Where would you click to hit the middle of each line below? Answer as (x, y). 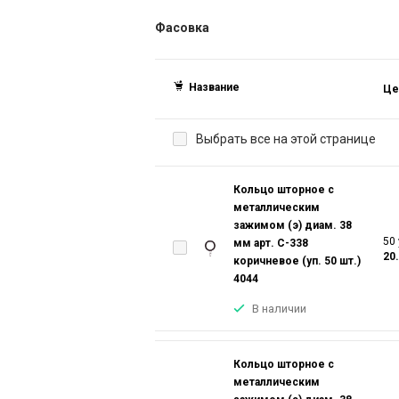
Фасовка (182, 28)
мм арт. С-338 (271, 243)
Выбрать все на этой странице (286, 139)
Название (214, 87)
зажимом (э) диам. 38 (293, 225)
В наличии (279, 309)
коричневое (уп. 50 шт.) (297, 261)
